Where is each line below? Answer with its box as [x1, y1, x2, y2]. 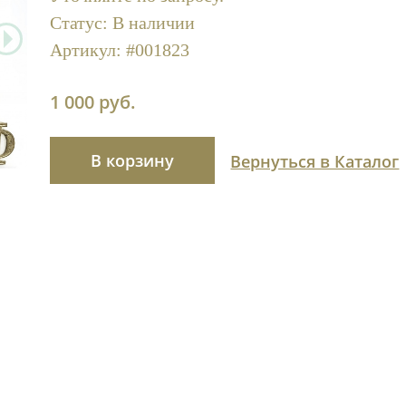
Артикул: [49, 39, 126, 60]
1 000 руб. [49, 90, 136, 115]
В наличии [111, 12, 195, 33]
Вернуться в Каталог [230, 150, 400, 173]
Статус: [49, 12, 112, 33]
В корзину [90, 150, 174, 172]
